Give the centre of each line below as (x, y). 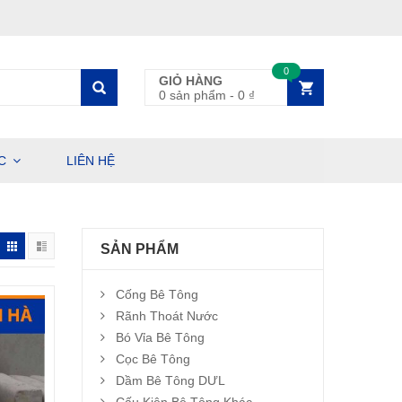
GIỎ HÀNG (191, 81)
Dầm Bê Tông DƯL (170, 380)
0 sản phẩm (192, 95)
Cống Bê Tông (157, 294)
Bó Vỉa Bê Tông (160, 337)
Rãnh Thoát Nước (167, 316)
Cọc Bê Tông (153, 359)
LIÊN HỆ (91, 161)
